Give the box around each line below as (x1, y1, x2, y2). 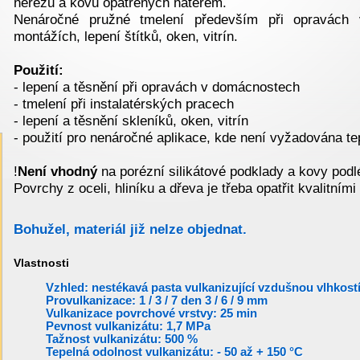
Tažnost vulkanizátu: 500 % (46, 332, 198, 346)
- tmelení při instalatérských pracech (14, 96, 234, 112)
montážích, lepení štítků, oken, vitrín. (14, 29, 238, 44)
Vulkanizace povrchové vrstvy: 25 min (46, 306, 257, 320)
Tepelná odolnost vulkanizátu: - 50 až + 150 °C (46, 345, 303, 358)
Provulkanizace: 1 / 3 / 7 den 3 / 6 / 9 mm (46, 293, 268, 307)
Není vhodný (18, 164, 97, 179)
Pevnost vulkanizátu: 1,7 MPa (46, 319, 211, 333)
